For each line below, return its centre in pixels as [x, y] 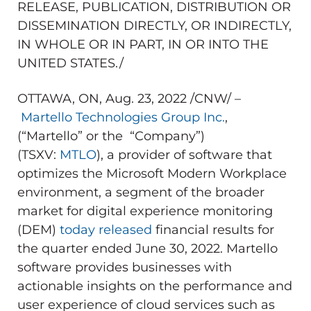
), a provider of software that [184, 154]
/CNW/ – [214, 98]
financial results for [213, 229]
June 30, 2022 [178, 248]
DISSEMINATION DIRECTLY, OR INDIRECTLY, [154, 25]
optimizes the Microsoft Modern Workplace [152, 173]
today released [106, 229]
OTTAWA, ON [58, 98]
